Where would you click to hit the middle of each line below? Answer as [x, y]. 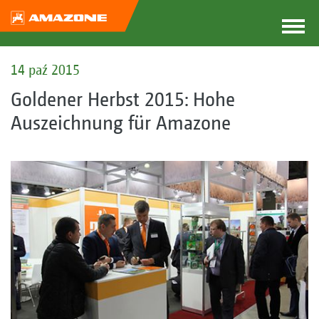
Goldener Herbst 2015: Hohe [123, 99]
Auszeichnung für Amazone [121, 122]
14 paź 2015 [45, 69]
